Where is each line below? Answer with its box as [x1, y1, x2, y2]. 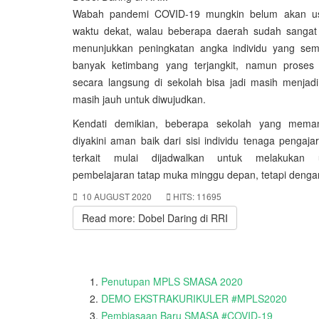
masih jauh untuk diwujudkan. [73, 92, 206, 106]
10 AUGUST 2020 [82, 190, 152, 202]
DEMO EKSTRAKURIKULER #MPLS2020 [101, 291, 287, 305]
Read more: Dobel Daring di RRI [82, 211, 228, 225]
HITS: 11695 [173, 190, 221, 202]
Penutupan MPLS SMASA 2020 [101, 274, 243, 288]
